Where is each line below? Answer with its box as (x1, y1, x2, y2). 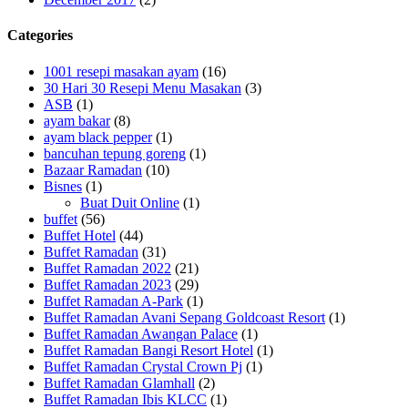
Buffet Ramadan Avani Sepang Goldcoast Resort (44, 309, 325, 325)
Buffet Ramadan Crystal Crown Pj (44, 358, 242, 374)
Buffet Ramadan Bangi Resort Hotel (44, 342, 253, 358)
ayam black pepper (44, 128, 152, 145)
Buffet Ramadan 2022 (44, 260, 171, 276)
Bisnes (44, 178, 82, 194)
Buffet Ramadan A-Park (44, 292, 183, 309)
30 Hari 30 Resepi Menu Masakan (44, 79, 241, 96)
